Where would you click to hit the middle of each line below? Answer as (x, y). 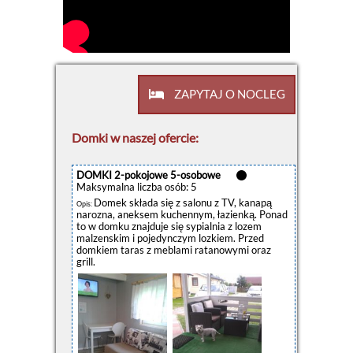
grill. (86, 262)
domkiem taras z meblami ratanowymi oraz (174, 250)
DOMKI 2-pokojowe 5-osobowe (149, 175)
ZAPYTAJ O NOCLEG (228, 94)
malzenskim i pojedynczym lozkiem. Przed (170, 238)
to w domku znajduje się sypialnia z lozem (169, 227)
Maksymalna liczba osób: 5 (137, 187)
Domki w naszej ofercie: (135, 138)
